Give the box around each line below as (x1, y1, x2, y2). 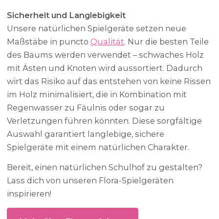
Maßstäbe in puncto (7, 37, 91, 47)
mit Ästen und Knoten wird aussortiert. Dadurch (7, 63, 203, 73)
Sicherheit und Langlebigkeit (7, 10, 126, 21)
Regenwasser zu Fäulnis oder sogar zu (7, 103, 165, 113)
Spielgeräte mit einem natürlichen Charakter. (7, 142, 190, 153)
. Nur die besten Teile (124, 37, 209, 47)
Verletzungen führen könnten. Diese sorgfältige (7, 116, 202, 126)
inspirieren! (7, 189, 52, 199)
